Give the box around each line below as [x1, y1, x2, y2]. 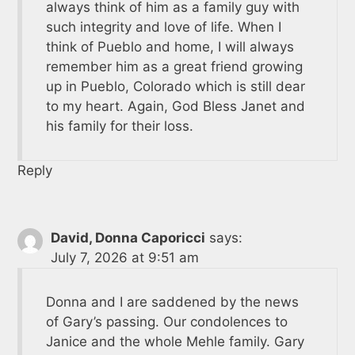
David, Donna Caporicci [50, 229, 205, 246]
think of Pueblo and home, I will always [45, 38, 294, 55]
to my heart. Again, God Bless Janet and [45, 97, 305, 114]
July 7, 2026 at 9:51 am [50, 249, 199, 265]
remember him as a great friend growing [45, 58, 303, 74]
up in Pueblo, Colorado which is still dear [45, 78, 305, 94]
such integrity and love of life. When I [45, 18, 281, 35]
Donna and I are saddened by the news [45, 293, 299, 310]
